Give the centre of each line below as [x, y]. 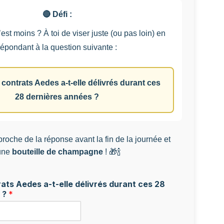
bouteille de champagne [57, 151]
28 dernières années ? [57, 96]
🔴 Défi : [57, 14]
